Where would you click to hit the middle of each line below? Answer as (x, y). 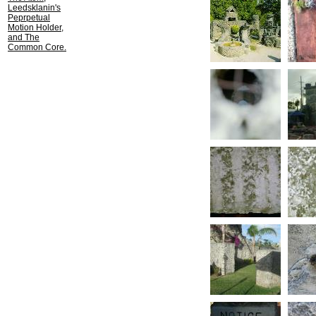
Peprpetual (29, 18)
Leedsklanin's (34, 8)
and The (24, 37)
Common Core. (37, 47)
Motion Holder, (36, 28)
